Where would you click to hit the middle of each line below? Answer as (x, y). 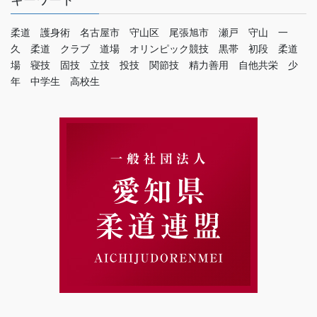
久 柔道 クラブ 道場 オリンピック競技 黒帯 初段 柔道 (154, 49)
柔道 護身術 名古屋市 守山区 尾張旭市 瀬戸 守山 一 (149, 33)
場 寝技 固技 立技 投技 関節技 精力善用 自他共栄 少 (154, 65)
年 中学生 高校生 (55, 82)
